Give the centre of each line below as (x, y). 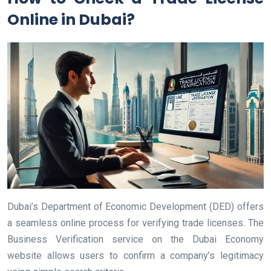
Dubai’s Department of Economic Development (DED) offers (135, 207)
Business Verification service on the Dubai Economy (135, 240)
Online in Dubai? (71, 20)
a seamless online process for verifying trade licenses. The (135, 223)
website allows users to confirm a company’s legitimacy (135, 256)
